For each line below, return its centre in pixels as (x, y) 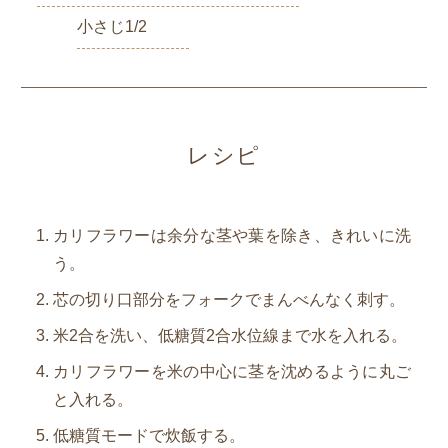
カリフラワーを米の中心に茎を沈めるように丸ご (232, 371)
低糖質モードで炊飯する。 (148, 435)
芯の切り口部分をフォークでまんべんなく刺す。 (228, 299)
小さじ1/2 (111, 27)
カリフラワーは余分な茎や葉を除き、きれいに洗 (232, 235)
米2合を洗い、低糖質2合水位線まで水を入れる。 (229, 335)
